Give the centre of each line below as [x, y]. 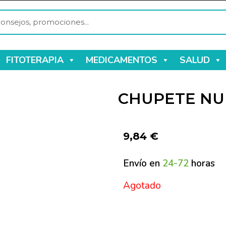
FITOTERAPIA [35, 60]
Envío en [143, 164]
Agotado [142, 185]
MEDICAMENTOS [121, 60]
